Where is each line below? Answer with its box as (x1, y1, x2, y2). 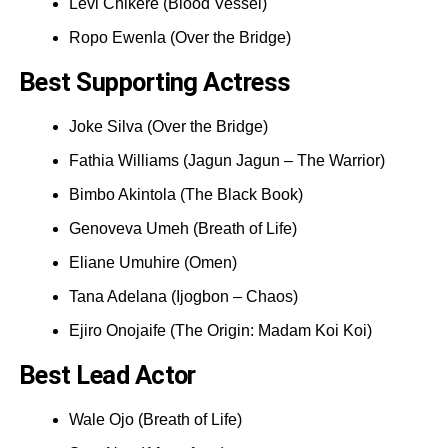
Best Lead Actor (18, 359, 196, 390)
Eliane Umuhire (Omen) (68, 253, 237, 271)
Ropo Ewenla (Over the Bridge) (68, 28, 291, 46)
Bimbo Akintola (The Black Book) (68, 185, 303, 203)
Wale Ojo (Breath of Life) (68, 410, 242, 428)
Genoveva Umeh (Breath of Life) (68, 219, 297, 237)
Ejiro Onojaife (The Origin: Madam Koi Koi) (68, 321, 372, 339)
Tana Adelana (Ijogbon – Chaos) (68, 287, 298, 305)
